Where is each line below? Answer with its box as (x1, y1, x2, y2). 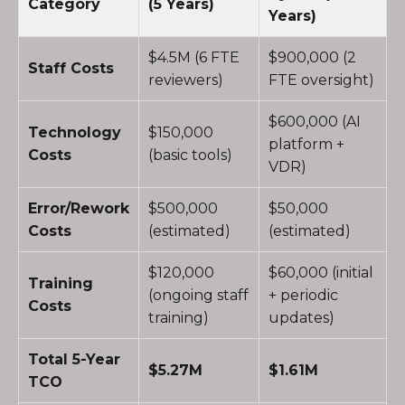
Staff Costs (28, 60, 114, 77)
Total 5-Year (28, 351, 120, 368)
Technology (28, 124, 121, 141)
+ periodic (268, 287, 338, 304)
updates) (268, 309, 334, 326)
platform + (268, 136, 344, 153)
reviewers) (148, 71, 223, 89)
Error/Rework (28, 200, 129, 217)
